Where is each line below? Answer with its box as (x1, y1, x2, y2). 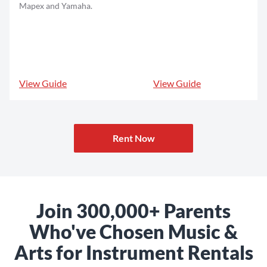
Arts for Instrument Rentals (14, 241, 253, 264)
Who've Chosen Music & (29, 220, 238, 243)
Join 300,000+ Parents (36, 199, 231, 222)
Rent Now (112, 132, 155, 144)
